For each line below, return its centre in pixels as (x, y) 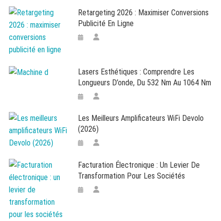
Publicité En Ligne (106, 23)
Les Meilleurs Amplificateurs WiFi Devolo (141, 118)
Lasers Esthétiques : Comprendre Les (136, 72)
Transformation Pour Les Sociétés (132, 176)
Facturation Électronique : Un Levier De (139, 165)
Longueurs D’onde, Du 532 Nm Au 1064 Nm (145, 83)
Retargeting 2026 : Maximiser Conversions (144, 13)
